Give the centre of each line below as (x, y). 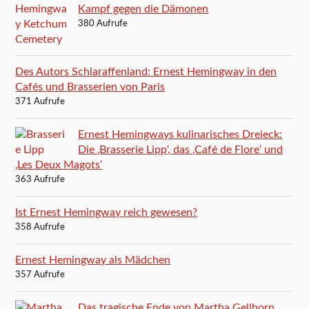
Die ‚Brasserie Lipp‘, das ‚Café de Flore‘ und (181, 149)
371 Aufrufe (40, 101)
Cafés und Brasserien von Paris (90, 87)
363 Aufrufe (40, 179)
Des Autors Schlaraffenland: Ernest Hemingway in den (146, 71)
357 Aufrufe (40, 275)
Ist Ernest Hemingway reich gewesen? (107, 212)
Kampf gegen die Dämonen (143, 9)
